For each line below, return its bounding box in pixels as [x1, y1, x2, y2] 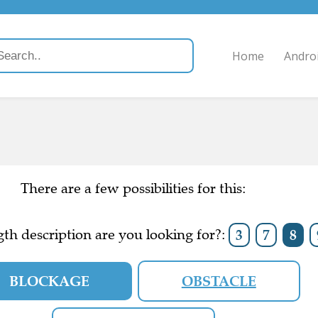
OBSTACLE [181, 273, 256, 290]
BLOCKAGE [9, 273, 89, 290]
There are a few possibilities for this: [20, 180, 246, 197]
